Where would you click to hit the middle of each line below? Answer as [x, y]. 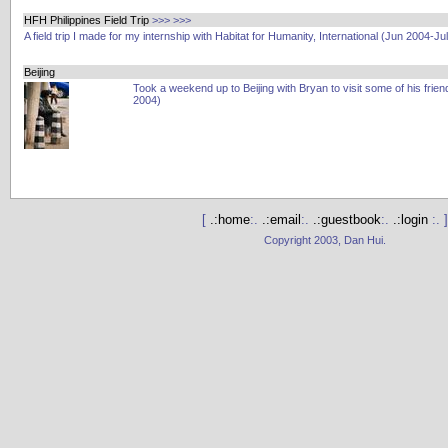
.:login [412, 220]
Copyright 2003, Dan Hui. [325, 239]
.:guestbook [347, 220]
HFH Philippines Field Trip [86, 20]
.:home [230, 220]
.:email [281, 220]
